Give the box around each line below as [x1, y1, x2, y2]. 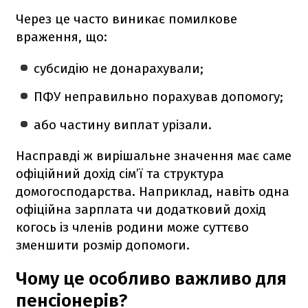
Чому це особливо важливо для [16, 267, 287, 289]
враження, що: [16, 28, 107, 45]
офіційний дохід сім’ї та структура [16, 165, 224, 181]
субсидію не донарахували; [34, 60, 204, 76]
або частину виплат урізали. [34, 116, 212, 133]
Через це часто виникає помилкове [16, 10, 237, 27]
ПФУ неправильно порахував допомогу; [34, 88, 284, 104]
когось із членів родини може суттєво [16, 219, 249, 235]
